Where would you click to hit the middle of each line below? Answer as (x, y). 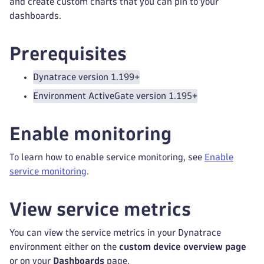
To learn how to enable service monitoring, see (107, 157)
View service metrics (100, 209)
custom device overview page (183, 247)
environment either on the (64, 247)
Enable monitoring (90, 134)
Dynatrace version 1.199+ (86, 77)
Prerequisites (68, 54)
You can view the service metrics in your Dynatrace (115, 232)
